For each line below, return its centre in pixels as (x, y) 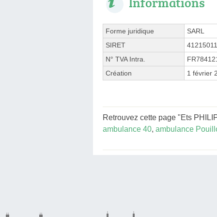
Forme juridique (130, 31)
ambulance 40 (127, 129)
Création (119, 73)
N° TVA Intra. (125, 59)
